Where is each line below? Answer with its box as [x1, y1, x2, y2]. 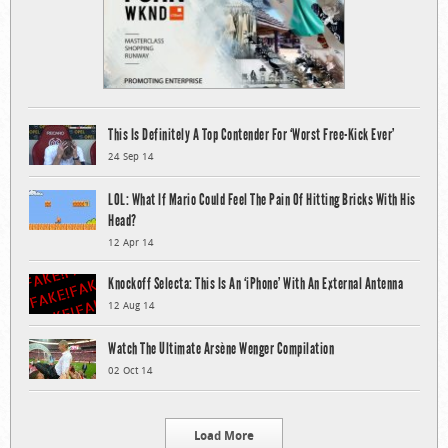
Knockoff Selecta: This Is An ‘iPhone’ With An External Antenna [108, 274, 403, 294]
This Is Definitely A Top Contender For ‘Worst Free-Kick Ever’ [108, 125, 395, 145]
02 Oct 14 [108, 364, 153, 378]
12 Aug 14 [108, 299, 155, 313]
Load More [194, 427, 254, 445]
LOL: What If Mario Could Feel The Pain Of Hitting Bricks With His [108, 190, 416, 210]
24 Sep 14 [108, 150, 154, 164]
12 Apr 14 [108, 236, 154, 250]
